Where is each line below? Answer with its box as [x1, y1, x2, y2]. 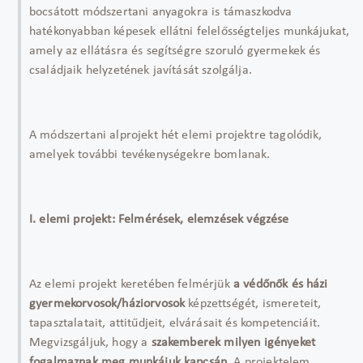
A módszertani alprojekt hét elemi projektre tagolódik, [29, 129, 322, 142]
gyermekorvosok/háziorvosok [29, 297, 186, 310]
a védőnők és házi [233, 278, 328, 291]
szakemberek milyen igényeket [151, 336, 316, 349]
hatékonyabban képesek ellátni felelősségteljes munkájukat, [29, 25, 350, 38]
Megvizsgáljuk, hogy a [29, 336, 152, 349]
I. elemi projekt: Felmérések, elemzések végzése [29, 213, 289, 226]
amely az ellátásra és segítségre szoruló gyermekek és [29, 45, 321, 58]
